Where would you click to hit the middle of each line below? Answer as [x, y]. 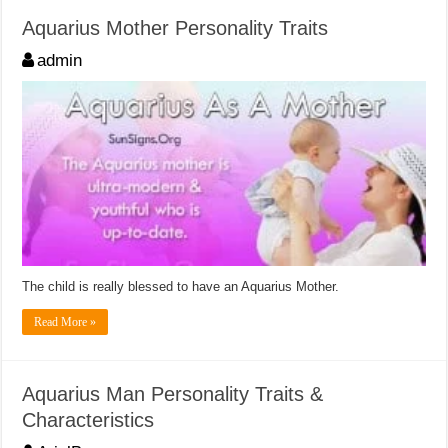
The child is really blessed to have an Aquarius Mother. [181, 287]
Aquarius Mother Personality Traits [175, 27]
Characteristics [88, 420]
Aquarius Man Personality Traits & [173, 394]
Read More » [65, 322]
